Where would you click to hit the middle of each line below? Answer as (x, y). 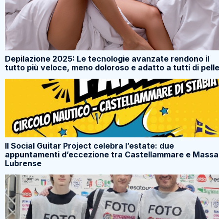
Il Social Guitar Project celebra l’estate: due (89, 146)
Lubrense (23, 164)
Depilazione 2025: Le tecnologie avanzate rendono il (107, 59)
